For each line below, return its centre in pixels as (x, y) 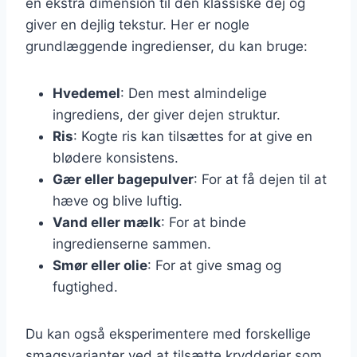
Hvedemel (86, 93)
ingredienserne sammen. (132, 243)
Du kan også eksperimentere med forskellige (168, 333)
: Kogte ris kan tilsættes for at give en (193, 136)
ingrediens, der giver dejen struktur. (167, 114)
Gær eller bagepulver (123, 179)
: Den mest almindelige (194, 93)
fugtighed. (85, 286)
